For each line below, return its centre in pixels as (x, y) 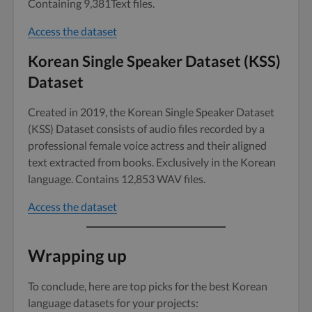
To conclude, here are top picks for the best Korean (148, 286)
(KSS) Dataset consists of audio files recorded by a (146, 128)
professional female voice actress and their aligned (147, 145)
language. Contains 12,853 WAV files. (117, 178)
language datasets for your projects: (113, 302)
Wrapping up (77, 255)
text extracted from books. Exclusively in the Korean (152, 162)
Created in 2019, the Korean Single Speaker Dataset (151, 111)
